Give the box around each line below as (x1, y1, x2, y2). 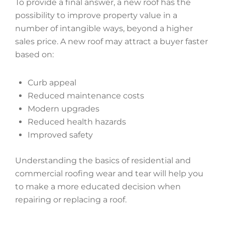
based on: (15, 50, 54, 59)
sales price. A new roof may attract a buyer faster (15, 37, 208, 46)
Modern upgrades (28, 104, 99, 114)
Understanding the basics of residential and (15, 156, 191, 165)
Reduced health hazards (28, 117, 126, 127)
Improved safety (28, 130, 93, 140)
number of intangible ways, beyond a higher (15, 24, 193, 33)
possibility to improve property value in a (15, 11, 177, 20)
